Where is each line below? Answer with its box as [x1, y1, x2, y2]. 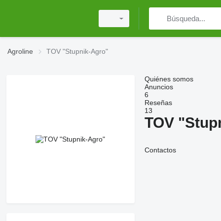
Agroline [7, 47, 33, 55]
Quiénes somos [144, 75, 193, 83]
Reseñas [144, 99, 172, 107]
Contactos [144, 146, 176, 154]
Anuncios [144, 83, 173, 91]
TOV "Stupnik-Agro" [46, 47, 108, 55]
